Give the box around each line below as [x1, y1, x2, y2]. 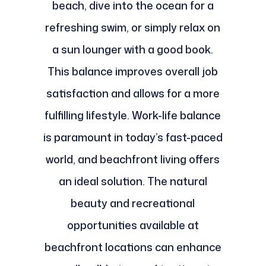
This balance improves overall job [47, 64, 218, 80]
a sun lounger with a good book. [52, 42, 214, 58]
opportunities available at [66, 217, 199, 233]
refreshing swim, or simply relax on [45, 20, 221, 36]
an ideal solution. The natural [58, 173, 207, 189]
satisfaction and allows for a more [46, 85, 220, 102]
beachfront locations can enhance [44, 239, 221, 255]
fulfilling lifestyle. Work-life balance [45, 107, 221, 123]
